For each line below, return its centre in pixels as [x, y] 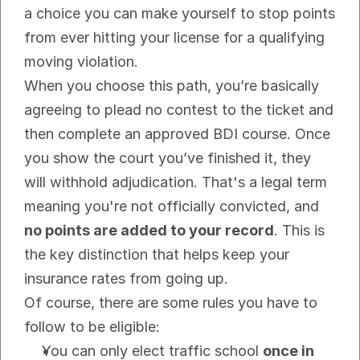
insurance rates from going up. [126, 279]
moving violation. [81, 62]
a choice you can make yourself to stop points [180, 14]
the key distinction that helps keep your [157, 255]
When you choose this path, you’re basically [172, 86]
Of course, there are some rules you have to [171, 303]
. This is [299, 231]
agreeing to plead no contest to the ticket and [179, 110]
